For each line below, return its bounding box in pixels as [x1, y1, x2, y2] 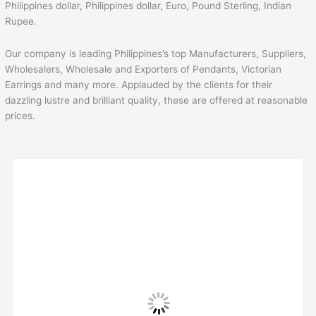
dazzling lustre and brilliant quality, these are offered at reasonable [5, 94, 308, 106]
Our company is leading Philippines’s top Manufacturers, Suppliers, [5, 47, 307, 59]
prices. [5, 109, 36, 121]
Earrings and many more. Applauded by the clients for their [5, 78, 273, 90]
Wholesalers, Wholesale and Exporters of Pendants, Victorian [5, 63, 282, 75]
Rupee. [5, 15, 37, 27]
